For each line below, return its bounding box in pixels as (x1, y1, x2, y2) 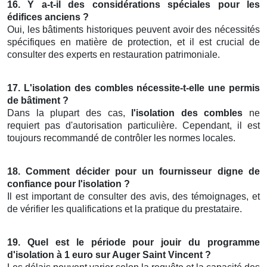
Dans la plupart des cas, (7, 108, 132, 119)
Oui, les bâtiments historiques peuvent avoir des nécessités (7, 24, 260, 35)
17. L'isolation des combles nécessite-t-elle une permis (7, 83, 260, 94)
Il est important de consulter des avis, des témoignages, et (7, 191, 260, 202)
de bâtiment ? (7, 95, 69, 106)
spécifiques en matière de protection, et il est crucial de (7, 37, 260, 48)
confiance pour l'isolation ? (7, 179, 130, 190)
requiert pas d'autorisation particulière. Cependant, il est (7, 120, 260, 131)
